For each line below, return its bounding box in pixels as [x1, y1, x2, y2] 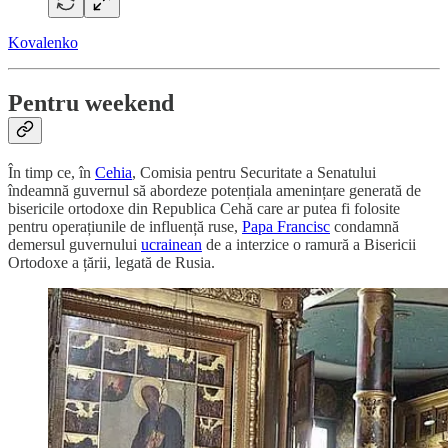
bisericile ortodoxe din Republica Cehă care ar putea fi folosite [8, 199, 400, 217]
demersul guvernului [8, 235, 141, 253]
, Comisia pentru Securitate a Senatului [132, 163, 376, 181]
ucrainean [141, 235, 202, 253]
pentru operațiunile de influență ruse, [8, 217, 242, 235]
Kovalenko [8, 34, 78, 52]
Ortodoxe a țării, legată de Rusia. [8, 253, 215, 271]
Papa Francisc [242, 217, 330, 235]
